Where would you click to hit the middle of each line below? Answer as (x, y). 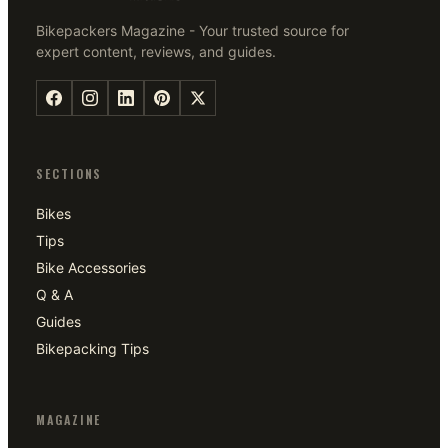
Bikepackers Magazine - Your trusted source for (192, 30)
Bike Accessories (91, 267)
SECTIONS (69, 173)
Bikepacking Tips (92, 348)
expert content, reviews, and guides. (156, 51)
